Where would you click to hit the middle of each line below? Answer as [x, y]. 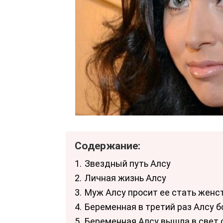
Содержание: [108, 146]
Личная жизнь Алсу [125, 178]
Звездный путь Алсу [128, 164]
